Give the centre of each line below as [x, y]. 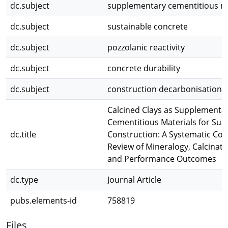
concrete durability [144, 68]
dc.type [24, 180]
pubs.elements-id [44, 201]
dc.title [23, 134]
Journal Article [134, 180]
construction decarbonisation [165, 89]
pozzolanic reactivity [146, 47]
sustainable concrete [148, 26]
